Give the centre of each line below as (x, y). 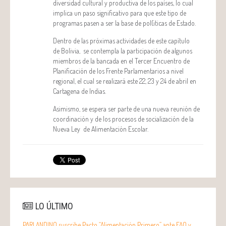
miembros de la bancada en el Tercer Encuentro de (121, 61)
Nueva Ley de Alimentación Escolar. (101, 129)
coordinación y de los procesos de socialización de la (123, 119)
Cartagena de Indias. (79, 91)
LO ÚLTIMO (53, 206)
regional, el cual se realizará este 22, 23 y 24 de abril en (125, 81)
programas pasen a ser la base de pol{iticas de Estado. (124, 23)
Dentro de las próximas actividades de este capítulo (121, 40)
